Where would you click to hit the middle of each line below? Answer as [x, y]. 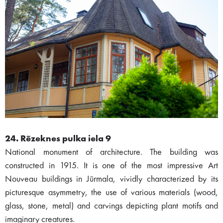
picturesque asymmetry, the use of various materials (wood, [111, 192]
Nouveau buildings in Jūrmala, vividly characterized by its [111, 179]
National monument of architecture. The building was [111, 152]
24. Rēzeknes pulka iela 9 [58, 139]
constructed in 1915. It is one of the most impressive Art [111, 166]
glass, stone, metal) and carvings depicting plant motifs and [111, 206]
